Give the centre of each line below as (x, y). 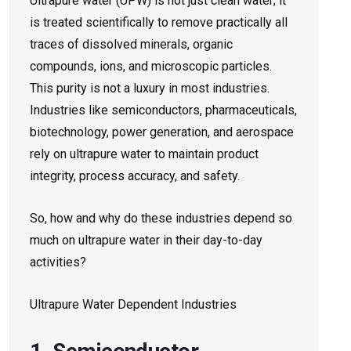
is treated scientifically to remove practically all (159, 23)
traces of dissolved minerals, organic (131, 45)
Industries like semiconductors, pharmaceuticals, (163, 110)
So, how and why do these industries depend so (161, 219)
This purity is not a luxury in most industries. (150, 89)
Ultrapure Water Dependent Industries (133, 305)
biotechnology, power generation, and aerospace (162, 132)
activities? (58, 262)
